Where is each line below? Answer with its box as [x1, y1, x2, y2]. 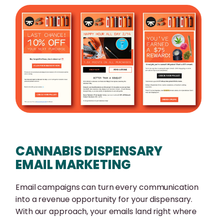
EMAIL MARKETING [15, 155, 131, 173]
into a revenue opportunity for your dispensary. [15, 193, 193, 205]
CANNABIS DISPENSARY [15, 142, 163, 160]
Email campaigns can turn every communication [15, 181, 199, 193]
